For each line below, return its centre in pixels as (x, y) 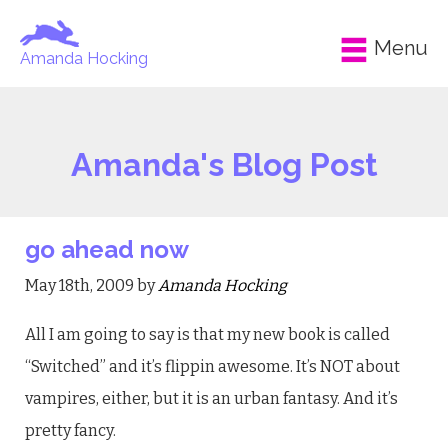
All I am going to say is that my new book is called (207, 334)
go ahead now (107, 249)
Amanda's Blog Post (224, 164)
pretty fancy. (70, 430)
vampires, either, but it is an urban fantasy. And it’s (211, 398)
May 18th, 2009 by (91, 285)
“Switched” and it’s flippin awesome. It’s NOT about (212, 366)
